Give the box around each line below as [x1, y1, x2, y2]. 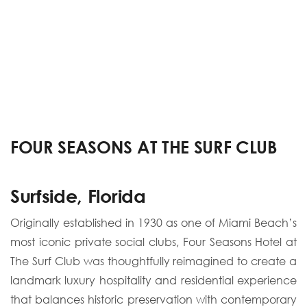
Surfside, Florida [10, 184, 146, 207]
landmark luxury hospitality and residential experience [10, 273, 297, 287]
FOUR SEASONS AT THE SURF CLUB [10, 136, 278, 157]
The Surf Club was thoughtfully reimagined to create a [10, 254, 297, 268]
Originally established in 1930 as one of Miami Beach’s [10, 216, 297, 230]
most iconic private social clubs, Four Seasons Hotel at [10, 235, 297, 249]
